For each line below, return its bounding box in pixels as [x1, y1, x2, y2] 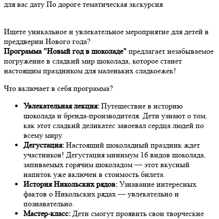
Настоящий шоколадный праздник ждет [64, 140, 200, 150]
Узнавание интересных [117, 179, 197, 189]
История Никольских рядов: [23, 179, 117, 189]
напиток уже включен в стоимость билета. [23, 169, 165, 179]
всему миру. [23, 130, 63, 140]
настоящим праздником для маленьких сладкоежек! [4, 66, 176, 75]
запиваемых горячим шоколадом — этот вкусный [23, 159, 190, 169]
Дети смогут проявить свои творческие [70, 208, 204, 218]
